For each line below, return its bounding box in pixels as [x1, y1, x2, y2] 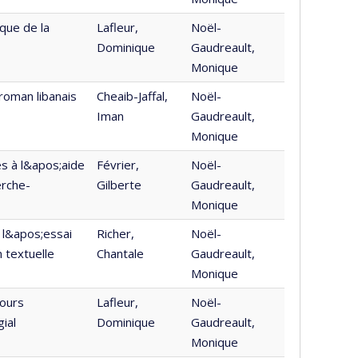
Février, [97, 157, 139, 173]
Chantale [97, 245, 144, 261]
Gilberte [97, 177, 141, 193]
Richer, [97, 225, 134, 241]
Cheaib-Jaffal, [97, 88, 168, 104]
